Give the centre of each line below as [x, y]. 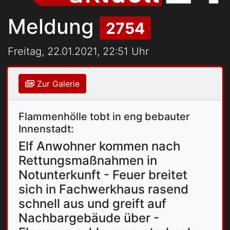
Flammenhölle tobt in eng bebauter [104, 117]
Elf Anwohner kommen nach [99, 146]
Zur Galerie [57, 84]
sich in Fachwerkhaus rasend [103, 189]
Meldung [54, 26]
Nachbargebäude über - [89, 218]
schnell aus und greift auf [92, 204]
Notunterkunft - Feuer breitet [103, 175]
